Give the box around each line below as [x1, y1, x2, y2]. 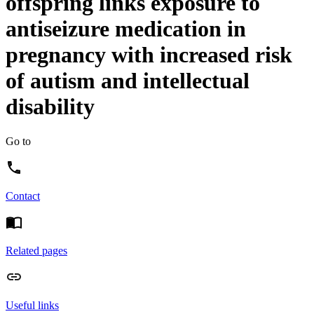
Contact [6, 189, 40, 202]
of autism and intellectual [6, 68, 250, 94]
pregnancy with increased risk [6, 42, 292, 68]
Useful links [6, 299, 59, 311]
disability [6, 94, 95, 120]
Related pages [6, 244, 67, 257]
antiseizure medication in [6, 16, 246, 42]
